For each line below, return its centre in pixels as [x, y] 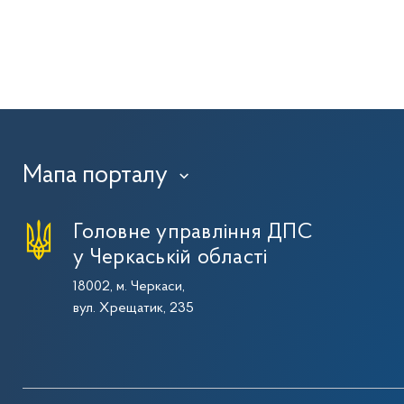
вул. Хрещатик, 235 [133, 308]
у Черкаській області [170, 258]
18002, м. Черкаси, [129, 287]
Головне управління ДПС [193, 233]
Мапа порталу [95, 176]
